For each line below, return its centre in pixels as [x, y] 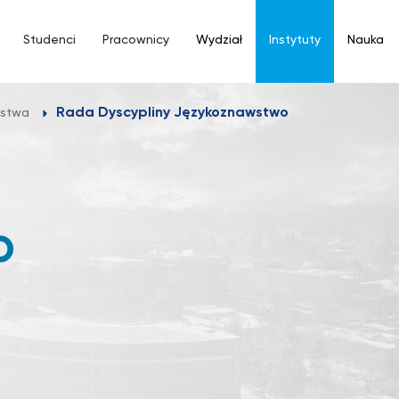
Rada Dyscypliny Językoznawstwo [172, 113]
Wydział [219, 40]
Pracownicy [136, 40]
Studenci [49, 40]
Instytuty [295, 40]
